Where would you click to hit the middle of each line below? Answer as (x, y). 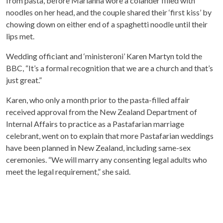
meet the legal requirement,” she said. (68, 172)
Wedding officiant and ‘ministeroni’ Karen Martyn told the (104, 56)
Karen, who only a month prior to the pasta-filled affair (98, 100)
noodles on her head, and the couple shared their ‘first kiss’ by (109, 12)
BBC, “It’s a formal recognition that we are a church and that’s (110, 68)
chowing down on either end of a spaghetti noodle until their (107, 24)
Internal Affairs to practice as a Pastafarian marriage (95, 124)
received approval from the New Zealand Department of (102, 112)
